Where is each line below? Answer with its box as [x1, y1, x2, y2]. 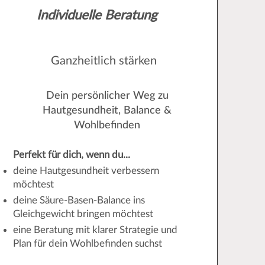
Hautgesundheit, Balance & [43, 105, 172, 116]
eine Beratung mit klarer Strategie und [12, 225, 177, 235]
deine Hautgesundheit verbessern [12, 166, 159, 176]
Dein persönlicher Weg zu [46, 91, 169, 101]
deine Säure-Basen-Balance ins [12, 195, 145, 205]
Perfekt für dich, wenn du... [12, 150, 130, 160]
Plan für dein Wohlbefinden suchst [12, 238, 162, 248]
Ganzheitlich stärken [51, 55, 157, 67]
